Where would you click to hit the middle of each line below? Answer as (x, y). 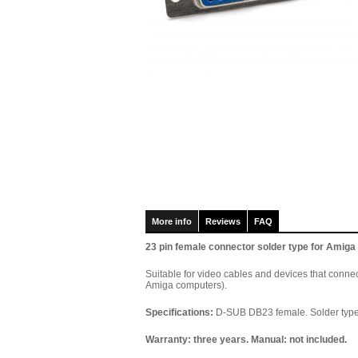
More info (172, 221)
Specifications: (179, 312)
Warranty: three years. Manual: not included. (246, 340)
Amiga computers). (186, 285)
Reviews (223, 221)
